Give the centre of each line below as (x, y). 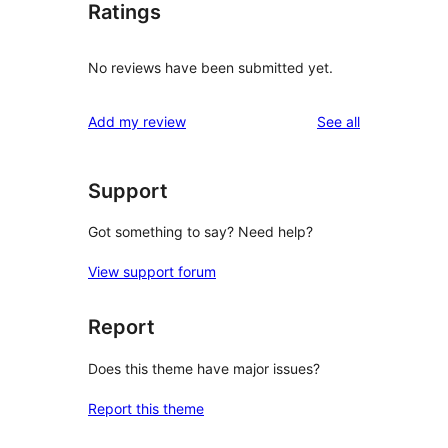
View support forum (152, 272)
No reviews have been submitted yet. (210, 67)
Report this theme (146, 408)
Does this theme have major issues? (204, 368)
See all (338, 121)
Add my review (137, 121)
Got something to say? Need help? (200, 232)
